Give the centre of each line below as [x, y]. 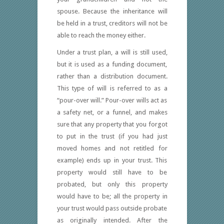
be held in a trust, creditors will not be [112, 23]
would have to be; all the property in [112, 196]
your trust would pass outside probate [112, 208]
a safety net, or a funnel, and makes [112, 112]
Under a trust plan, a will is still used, [112, 52]
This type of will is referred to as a [112, 88]
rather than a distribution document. [112, 76]
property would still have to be [112, 172]
